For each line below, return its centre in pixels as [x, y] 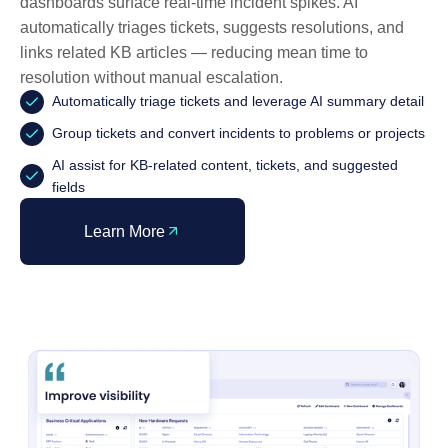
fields [68, 186]
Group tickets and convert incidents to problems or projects [238, 132]
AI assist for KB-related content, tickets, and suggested [225, 164]
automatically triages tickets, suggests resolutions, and [212, 27]
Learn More [124, 231]
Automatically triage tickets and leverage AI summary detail [238, 100]
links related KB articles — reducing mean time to [194, 52]
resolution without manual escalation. [151, 77]
